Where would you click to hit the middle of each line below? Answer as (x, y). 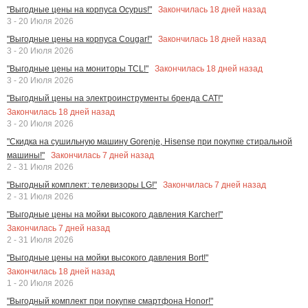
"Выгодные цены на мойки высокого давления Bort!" (108, 257)
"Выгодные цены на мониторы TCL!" (78, 68)
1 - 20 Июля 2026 (40, 283)
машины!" (26, 155)
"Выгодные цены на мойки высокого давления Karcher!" (115, 214)
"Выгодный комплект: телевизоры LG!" (82, 185)
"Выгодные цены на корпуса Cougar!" (79, 39)
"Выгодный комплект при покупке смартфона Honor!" (110, 301)
